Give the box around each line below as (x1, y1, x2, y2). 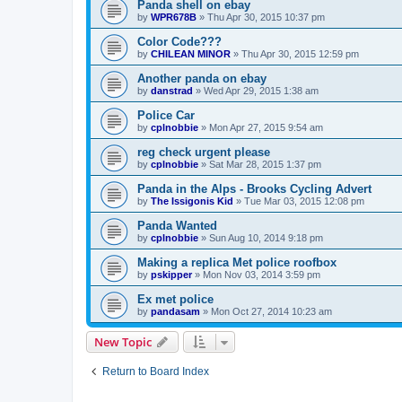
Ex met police (137, 292, 214, 306)
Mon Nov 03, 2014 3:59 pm (203, 268, 320, 280)
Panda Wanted (137, 218, 217, 232)
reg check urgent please (137, 144, 270, 159)
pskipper (151, 268, 192, 280)
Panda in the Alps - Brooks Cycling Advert (137, 181, 371, 196)
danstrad (151, 84, 193, 96)
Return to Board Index (102, 364, 209, 378)
